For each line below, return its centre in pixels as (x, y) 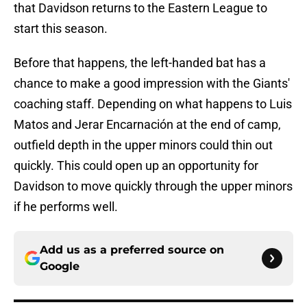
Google (60, 267)
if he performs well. (66, 207)
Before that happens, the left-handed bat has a (140, 63)
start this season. (61, 29)
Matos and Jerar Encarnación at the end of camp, (147, 125)
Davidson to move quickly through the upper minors (153, 186)
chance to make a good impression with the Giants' (152, 84)
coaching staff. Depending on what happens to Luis (153, 104)
